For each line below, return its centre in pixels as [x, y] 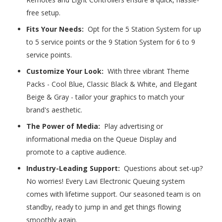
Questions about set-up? [163, 168]
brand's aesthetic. [55, 110]
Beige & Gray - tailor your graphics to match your [106, 97]
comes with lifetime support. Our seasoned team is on [114, 194]
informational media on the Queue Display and [102, 139]
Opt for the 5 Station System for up [144, 29]
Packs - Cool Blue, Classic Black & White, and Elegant [112, 84]
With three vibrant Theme [148, 71]
